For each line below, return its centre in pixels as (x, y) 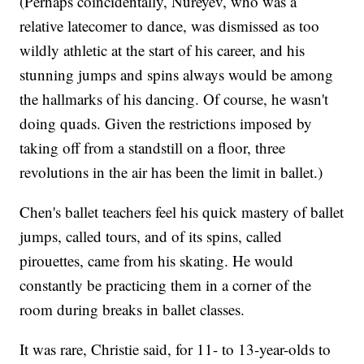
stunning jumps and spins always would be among (177, 75)
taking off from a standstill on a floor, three (153, 148)
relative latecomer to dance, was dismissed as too (170, 26)
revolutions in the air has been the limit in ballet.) (171, 172)
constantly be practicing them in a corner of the (166, 285)
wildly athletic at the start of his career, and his (162, 50)
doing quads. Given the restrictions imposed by (166, 123)
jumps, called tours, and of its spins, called (151, 236)
